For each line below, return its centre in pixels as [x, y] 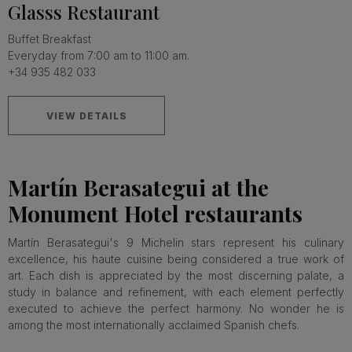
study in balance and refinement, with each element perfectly [176, 292]
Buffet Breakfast [49, 39]
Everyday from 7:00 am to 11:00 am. [99, 55]
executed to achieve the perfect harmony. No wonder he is [176, 308]
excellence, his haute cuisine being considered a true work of [176, 259]
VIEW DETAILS [86, 115]
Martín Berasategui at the [138, 187]
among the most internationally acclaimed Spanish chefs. [155, 325]
